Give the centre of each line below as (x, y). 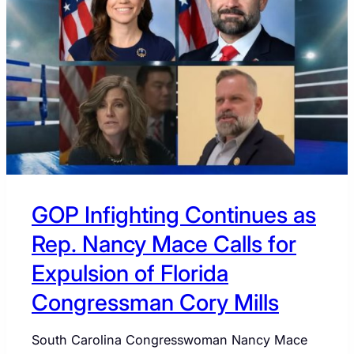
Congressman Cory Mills (155, 302)
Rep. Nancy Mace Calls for (164, 243)
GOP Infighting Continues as (174, 214)
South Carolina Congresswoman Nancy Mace (169, 340)
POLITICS (123, 19)
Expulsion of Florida (130, 273)
